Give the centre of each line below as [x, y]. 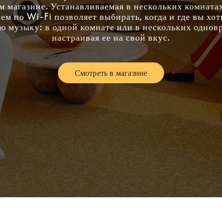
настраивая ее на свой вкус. [111, 37]
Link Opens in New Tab [153, 77]
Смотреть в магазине [111, 73]
